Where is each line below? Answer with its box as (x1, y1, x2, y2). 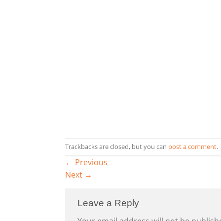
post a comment (168, 142, 217, 151)
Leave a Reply (77, 197, 139, 208)
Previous (73, 156, 108, 168)
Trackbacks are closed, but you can (65, 142, 168, 151)
